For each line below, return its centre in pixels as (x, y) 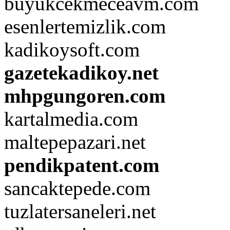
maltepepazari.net (75, 142)
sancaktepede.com (77, 188)
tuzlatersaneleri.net (80, 212)
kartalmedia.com (71, 119)
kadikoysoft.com (72, 50)
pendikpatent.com (82, 165)
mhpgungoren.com (85, 96)
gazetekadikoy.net (81, 73)
